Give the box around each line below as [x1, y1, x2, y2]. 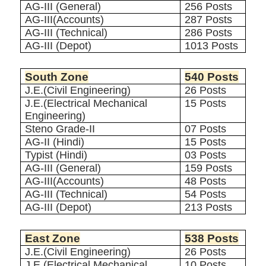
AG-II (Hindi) [25, 136, 85, 148]
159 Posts [185, 162, 233, 175]
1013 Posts [185, 40, 239, 52]
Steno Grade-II [25, 123, 96, 135]
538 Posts [185, 232, 239, 245]
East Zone [25, 232, 81, 245]
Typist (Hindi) [25, 149, 88, 161]
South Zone [25, 71, 89, 84]
